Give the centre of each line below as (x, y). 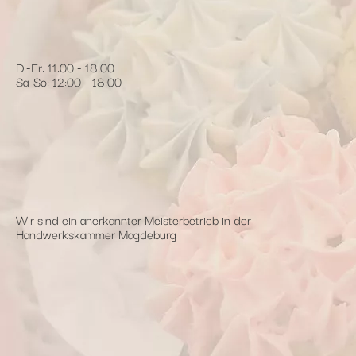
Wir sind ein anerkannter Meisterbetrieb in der (133, 219)
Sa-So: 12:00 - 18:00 (69, 81)
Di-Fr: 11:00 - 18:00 (65, 66)
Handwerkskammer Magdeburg (96, 233)
